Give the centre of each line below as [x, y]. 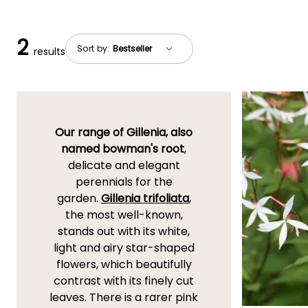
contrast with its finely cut [124, 281]
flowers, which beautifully [124, 265]
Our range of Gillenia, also [124, 133]
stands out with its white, [124, 232]
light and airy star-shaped [124, 248]
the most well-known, [124, 215]
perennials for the [124, 182]
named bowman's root [123, 149]
